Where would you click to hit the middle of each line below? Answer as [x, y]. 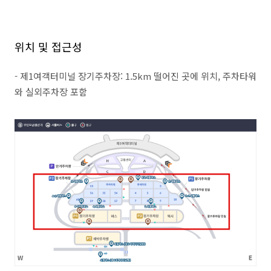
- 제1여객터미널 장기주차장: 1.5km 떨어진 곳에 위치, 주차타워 [135, 76]
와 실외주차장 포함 [51, 92]
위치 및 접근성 [48, 47]
